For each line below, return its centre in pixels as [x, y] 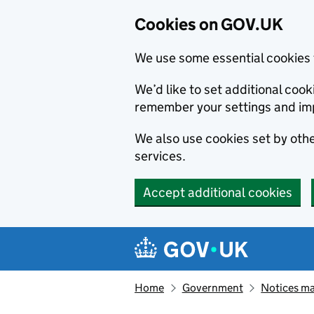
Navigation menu [204, 238]
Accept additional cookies [218, 192]
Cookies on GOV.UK [209, 24]
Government [212, 288]
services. [160, 156]
